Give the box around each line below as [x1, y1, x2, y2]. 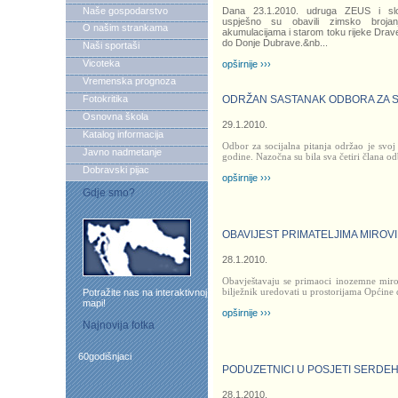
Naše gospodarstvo [82, 5, 168, 16]
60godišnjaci [77, 351, 131, 362]
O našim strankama [82, 22, 168, 33]
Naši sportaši [82, 40, 139, 51]
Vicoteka [82, 58, 120, 68]
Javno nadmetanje [82, 147, 162, 157]
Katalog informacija [82, 129, 163, 139]
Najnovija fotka [82, 319, 155, 331]
